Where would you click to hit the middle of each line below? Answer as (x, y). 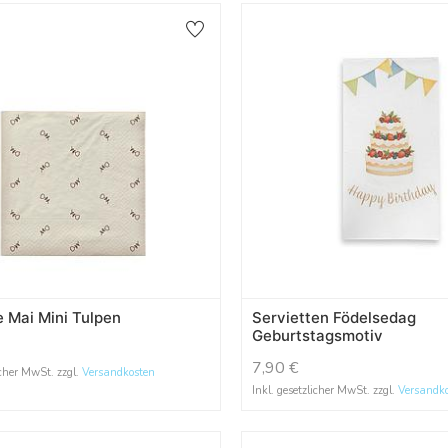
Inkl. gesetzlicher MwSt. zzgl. (325, 391)
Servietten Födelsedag (334, 318)
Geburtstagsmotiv (318, 336)
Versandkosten (119, 373)
